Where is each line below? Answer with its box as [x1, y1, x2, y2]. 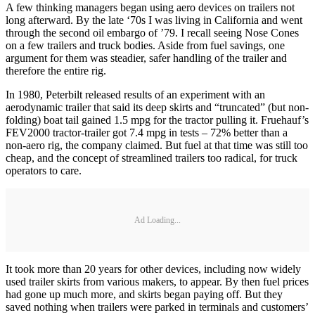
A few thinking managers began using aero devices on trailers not [6, 1, 295, 14]
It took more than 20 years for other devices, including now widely [6, 263, 301, 276]
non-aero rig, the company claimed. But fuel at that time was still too [6, 139, 308, 152]
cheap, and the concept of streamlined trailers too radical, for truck [6, 152, 297, 165]
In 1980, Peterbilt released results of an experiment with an [6, 89, 265, 101]
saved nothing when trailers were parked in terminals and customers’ [6, 301, 308, 314]
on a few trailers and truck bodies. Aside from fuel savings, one [6, 39, 285, 52]
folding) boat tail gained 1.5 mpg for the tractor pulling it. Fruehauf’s [6, 114, 309, 127]
